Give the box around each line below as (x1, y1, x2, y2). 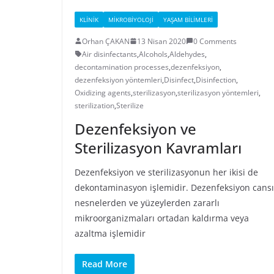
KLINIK (80, 15, 98, 24)
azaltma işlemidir (75, 227, 146, 239)
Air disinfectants (82, 48, 137, 59)
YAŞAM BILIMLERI (163, 15, 213, 24)
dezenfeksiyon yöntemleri (75, 74, 162, 85)
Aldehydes (169, 48, 205, 59)
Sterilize (116, 100, 144, 111)
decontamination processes (75, 61, 169, 72)
